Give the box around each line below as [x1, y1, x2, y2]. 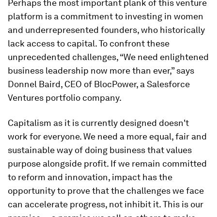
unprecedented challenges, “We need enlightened [8, 51, 209, 62]
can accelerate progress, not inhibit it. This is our [8, 199, 203, 209]
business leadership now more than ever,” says [8, 65, 194, 76]
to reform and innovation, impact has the [8, 171, 172, 182]
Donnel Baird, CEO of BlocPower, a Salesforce [8, 78, 190, 89]
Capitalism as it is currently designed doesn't [8, 117, 189, 128]
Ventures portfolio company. [8, 92, 122, 103]
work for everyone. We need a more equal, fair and [8, 131, 207, 141]
